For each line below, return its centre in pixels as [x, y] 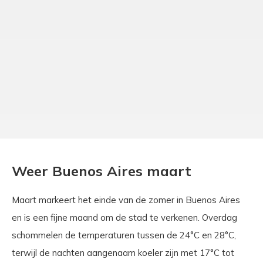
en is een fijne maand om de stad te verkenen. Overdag [124, 218]
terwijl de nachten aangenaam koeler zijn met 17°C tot [123, 253]
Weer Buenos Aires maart [102, 171]
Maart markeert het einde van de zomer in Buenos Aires [126, 200]
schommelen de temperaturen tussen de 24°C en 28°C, [124, 235]
